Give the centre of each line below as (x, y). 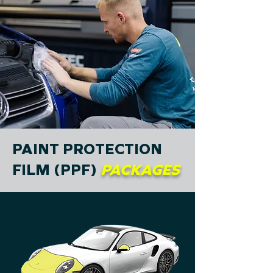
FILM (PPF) (56, 170)
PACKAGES (140, 170)
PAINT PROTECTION (87, 149)
